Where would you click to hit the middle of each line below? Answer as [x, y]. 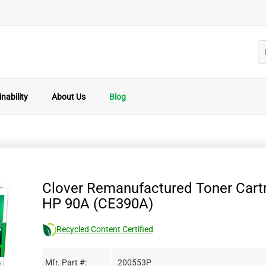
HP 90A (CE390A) [97, 204]
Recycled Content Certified [104, 229]
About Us [69, 97]
